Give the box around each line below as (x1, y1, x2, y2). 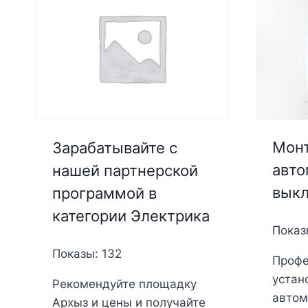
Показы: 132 (52, 246, 122, 261)
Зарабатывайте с (52, 138, 177, 157)
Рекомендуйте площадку (52, 276, 197, 291)
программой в (52, 184, 157, 202)
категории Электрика (52, 206, 210, 225)
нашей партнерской (52, 161, 198, 179)
